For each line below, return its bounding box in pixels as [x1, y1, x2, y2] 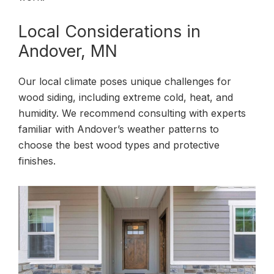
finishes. [18, 154, 56, 167]
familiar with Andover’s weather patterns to [18, 122, 219, 135]
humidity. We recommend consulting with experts [18, 106, 246, 119]
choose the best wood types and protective [18, 138, 220, 151]
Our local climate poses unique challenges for [18, 75, 231, 87]
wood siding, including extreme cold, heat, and [18, 91, 233, 103]
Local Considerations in [18, 21, 201, 42]
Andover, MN [18, 40, 117, 61]
